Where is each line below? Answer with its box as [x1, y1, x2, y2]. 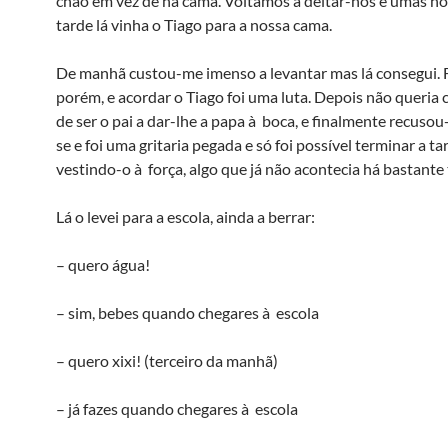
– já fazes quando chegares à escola [56, 399, 298, 418]
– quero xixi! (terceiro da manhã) [56, 351, 278, 370]
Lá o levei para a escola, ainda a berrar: [56, 207, 315, 226]
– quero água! [56, 255, 150, 274]
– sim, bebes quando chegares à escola [56, 303, 319, 322]
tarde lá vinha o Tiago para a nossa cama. [56, 15, 332, 34]
